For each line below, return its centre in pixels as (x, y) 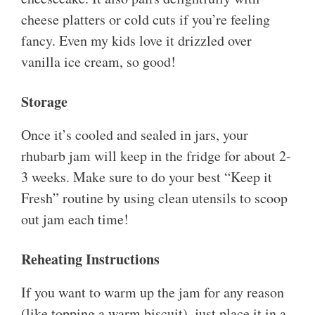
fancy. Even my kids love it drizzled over (136, 41)
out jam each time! (75, 219)
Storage (44, 102)
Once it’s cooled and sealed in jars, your (135, 135)
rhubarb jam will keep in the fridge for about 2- (156, 156)
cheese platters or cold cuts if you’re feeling (146, 20)
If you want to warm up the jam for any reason (153, 292)
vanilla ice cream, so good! (98, 62)
